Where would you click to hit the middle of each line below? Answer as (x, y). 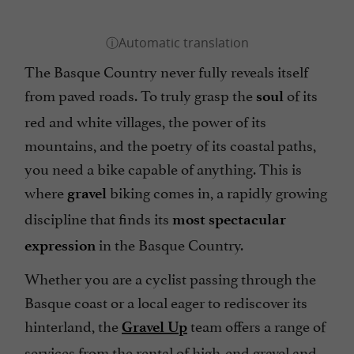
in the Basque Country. (169, 244)
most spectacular (229, 220)
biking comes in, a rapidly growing (217, 192)
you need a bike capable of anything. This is (163, 168)
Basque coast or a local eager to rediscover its (166, 301)
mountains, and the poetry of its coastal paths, (170, 144)
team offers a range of (256, 325)
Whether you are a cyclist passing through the (170, 278)
